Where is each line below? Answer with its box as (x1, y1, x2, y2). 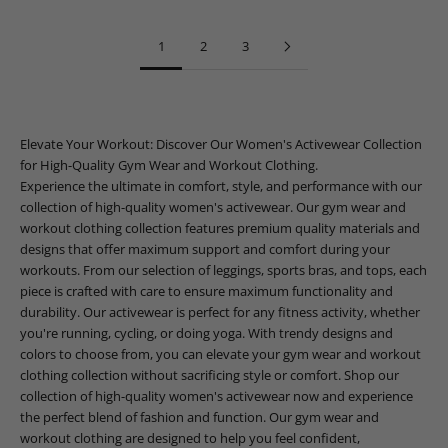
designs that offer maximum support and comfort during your (20, 240, 390, 259)
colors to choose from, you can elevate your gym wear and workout (20, 345, 421, 364)
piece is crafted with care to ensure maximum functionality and (20, 282, 393, 301)
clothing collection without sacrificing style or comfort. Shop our (20, 366, 399, 385)
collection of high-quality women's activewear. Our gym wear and (20, 198, 406, 217)
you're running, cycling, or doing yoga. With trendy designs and (20, 324, 393, 343)
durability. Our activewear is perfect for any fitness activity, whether (20, 303, 420, 322)
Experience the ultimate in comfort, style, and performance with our (20, 177, 422, 196)
